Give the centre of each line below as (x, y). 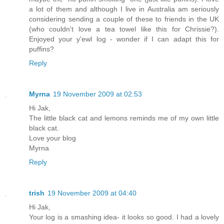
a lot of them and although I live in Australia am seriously (124, 9)
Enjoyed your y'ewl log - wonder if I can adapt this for (124, 39)
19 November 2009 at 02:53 (97, 94)
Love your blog (52, 138)
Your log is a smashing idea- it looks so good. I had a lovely (124, 217)
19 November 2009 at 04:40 (92, 193)
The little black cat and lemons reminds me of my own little (124, 118)
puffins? (41, 49)
